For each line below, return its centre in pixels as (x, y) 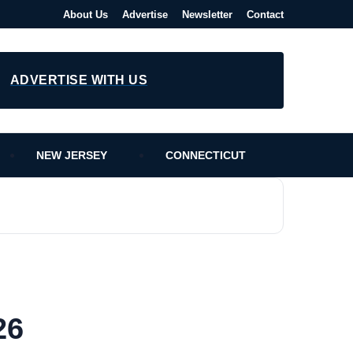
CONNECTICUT (206, 155)
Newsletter (207, 14)
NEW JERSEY (72, 155)
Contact (265, 14)
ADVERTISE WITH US (79, 80)
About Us (85, 14)
